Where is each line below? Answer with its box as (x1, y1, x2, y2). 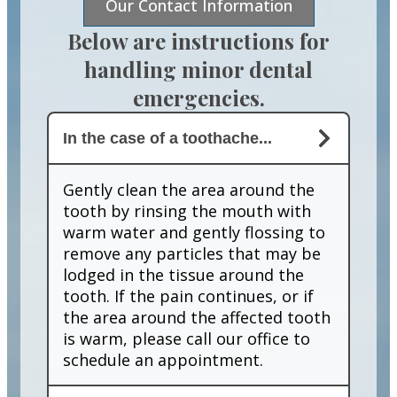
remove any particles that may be (63, 243, 321, 265)
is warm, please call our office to (63, 328, 310, 350)
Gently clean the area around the (63, 179, 315, 201)
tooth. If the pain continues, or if (63, 285, 314, 307)
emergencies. (132, 83, 265, 113)
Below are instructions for (67, 27, 330, 56)
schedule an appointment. (63, 349, 263, 371)
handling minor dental (84, 55, 313, 84)
